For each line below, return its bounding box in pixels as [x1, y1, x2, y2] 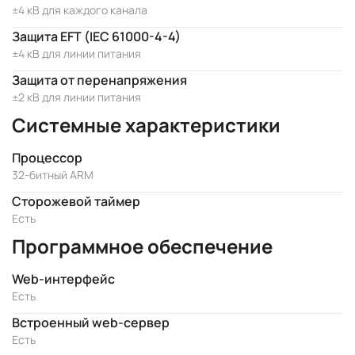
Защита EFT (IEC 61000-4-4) [12, 28, 181, 45]
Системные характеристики [12, 112, 281, 138]
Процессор [12, 149, 82, 166]
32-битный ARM [12, 167, 94, 182]
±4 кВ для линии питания [12, 46, 141, 61]
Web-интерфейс [12, 270, 115, 288]
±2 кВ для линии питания [12, 90, 141, 105]
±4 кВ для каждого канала [12, 2, 147, 17]
